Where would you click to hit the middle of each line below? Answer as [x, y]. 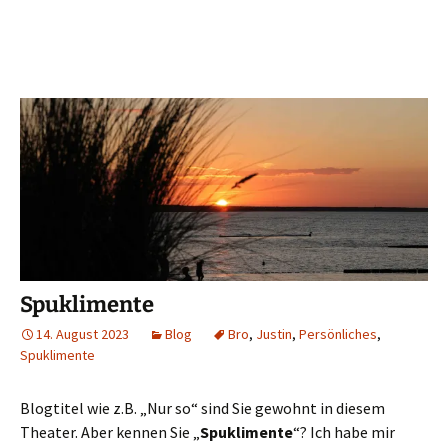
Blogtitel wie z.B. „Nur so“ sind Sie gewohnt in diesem [202, 407]
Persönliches [338, 333]
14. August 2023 [82, 333]
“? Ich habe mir [344, 431]
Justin [274, 333]
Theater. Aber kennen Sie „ [110, 431]
